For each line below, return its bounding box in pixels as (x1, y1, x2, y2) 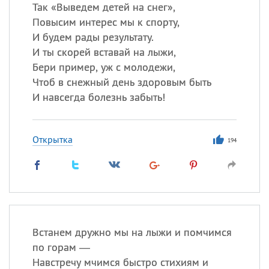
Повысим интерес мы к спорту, (32, 15, 180, 29)
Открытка (32, 133, 73, 145)
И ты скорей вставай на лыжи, (32, 45, 176, 59)
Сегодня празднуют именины (125, 52, 249, 64)
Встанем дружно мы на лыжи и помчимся (32, 225, 232, 239)
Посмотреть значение (125, 171, 216, 183)
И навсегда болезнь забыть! (32, 90, 165, 104)
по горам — (32, 240, 90, 254)
